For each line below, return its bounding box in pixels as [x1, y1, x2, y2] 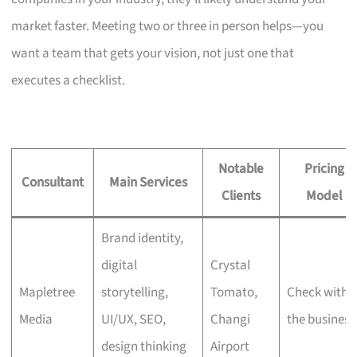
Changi [210, 309, 250, 329]
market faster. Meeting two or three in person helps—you [11, 16, 324, 36]
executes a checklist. [11, 70, 126, 90]
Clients [222, 186, 261, 206]
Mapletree [18, 282, 75, 302]
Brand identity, [100, 228, 183, 248]
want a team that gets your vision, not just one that [11, 43, 295, 63]
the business [286, 309, 355, 329]
